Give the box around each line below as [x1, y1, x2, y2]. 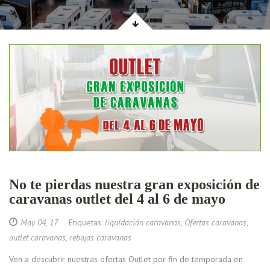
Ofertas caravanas [184, 217, 246, 228]
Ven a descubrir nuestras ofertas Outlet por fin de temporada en [9, 254, 243, 265]
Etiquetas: [58, 217, 105, 228]
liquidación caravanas [105, 217, 181, 228]
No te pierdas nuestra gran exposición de [9, 177, 260, 193]
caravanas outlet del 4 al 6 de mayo [9, 191, 225, 207]
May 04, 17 [20, 217, 58, 228]
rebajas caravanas [69, 232, 131, 243]
